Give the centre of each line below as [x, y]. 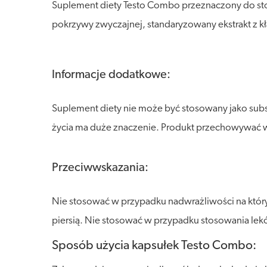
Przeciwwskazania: [100, 168]
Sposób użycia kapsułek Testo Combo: [154, 246]
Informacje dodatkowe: [111, 75]
